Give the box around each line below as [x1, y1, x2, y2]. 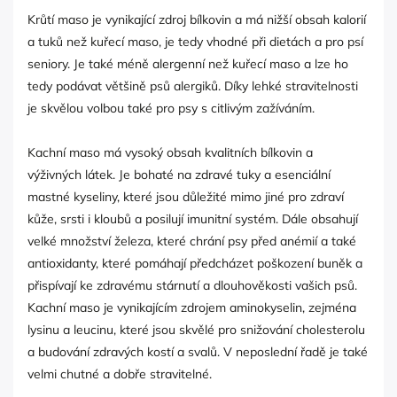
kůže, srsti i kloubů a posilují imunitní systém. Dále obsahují [27, 211, 358, 228]
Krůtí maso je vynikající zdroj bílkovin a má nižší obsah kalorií [27, 12, 366, 28]
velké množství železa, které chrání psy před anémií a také [27, 233, 356, 250]
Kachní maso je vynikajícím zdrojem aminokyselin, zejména [27, 300, 356, 316]
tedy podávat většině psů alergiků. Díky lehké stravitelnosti [27, 78, 358, 95]
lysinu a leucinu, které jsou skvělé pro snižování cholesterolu [27, 322, 365, 339]
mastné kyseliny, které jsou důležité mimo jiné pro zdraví [27, 189, 344, 206]
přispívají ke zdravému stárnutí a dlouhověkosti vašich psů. [27, 277, 357, 294]
